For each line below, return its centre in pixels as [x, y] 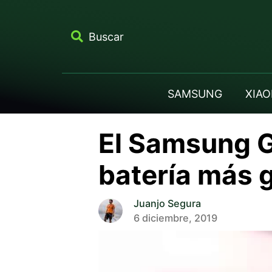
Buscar [106, 36]
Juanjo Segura [167, 203]
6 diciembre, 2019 [175, 218]
